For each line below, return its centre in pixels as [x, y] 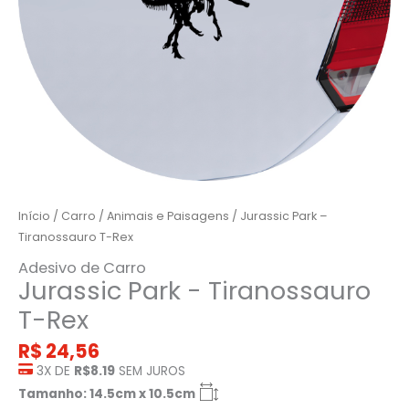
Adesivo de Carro [82, 267]
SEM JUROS [150, 372]
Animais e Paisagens [168, 216]
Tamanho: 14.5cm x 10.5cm [107, 394]
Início [34, 216]
